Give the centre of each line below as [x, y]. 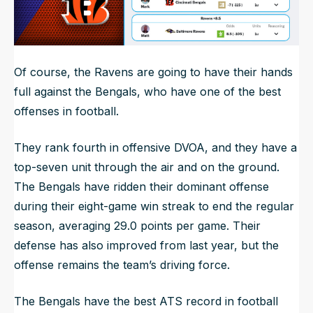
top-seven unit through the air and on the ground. [147, 167]
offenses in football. [66, 111]
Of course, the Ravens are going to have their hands [153, 72]
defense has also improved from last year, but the [146, 246]
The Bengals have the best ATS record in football [146, 301]
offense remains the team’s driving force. [122, 265]
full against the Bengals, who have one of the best [147, 92]
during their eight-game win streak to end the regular [154, 206]
